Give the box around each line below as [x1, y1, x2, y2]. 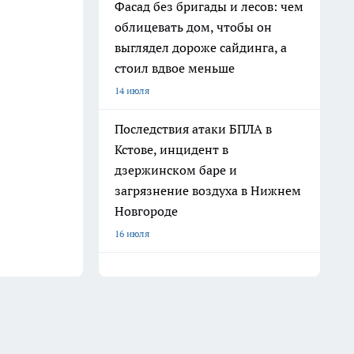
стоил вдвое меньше [115, 60, 235, 76]
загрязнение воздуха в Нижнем [115, 183, 301, 198]
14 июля [115, 85, 149, 96]
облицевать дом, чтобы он [115, 19, 272, 35]
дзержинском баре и [115, 162, 237, 178]
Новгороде [115, 203, 178, 219]
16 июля [115, 228, 149, 239]
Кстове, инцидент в [115, 141, 228, 157]
